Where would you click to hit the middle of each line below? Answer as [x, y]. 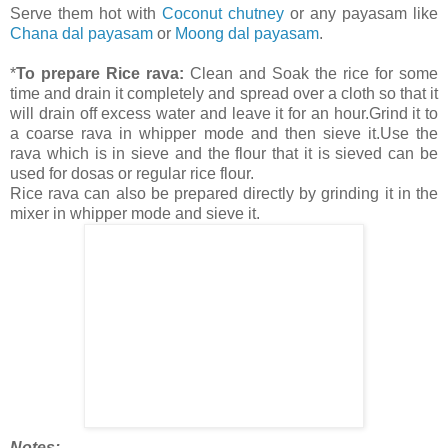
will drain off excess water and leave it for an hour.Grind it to [224, 113]
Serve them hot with [86, 13]
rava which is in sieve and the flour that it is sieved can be [224, 153]
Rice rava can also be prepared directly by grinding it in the [224, 193]
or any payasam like [361, 13]
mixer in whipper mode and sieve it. [135, 213]
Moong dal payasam [247, 33]
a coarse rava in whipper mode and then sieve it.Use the [224, 133]
